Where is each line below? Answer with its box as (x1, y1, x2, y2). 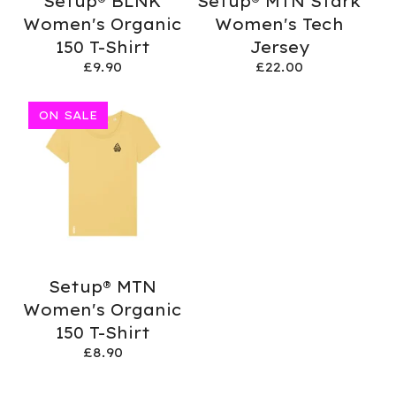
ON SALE (39, 108, 97, 122)
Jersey (248, 37, 310, 57)
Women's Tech (215, 14, 344, 34)
